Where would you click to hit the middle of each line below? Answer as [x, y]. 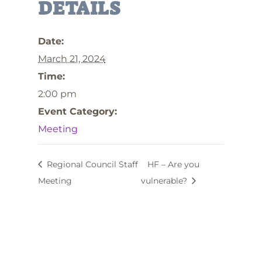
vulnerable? [165, 180]
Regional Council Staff [91, 164]
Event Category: [77, 111]
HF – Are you [173, 164]
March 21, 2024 [72, 59]
